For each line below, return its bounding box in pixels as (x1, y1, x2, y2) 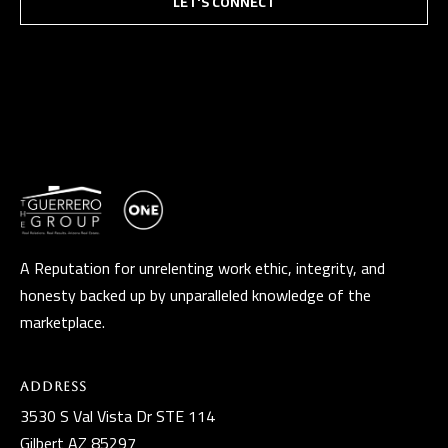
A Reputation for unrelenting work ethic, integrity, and (20, 253, 385, 284)
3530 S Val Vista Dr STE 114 (20, 401, 215, 432)
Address (20, 379, 87, 395)
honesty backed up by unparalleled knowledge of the (20, 280, 371, 311)
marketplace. (20, 307, 105, 338)
